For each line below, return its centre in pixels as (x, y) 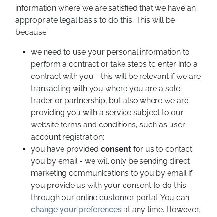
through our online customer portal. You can (110, 197)
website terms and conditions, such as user (108, 125)
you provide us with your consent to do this (108, 185)
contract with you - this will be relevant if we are (116, 76)
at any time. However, (161, 209)
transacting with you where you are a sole (106, 88)
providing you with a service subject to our (107, 113)
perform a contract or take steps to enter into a (114, 64)
